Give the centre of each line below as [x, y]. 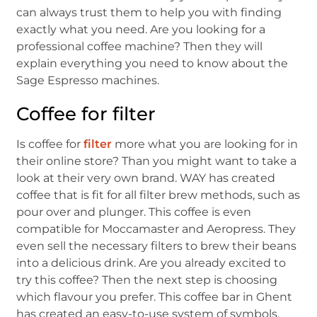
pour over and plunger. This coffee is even [134, 212]
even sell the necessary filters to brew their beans [157, 246]
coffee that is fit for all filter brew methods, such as [158, 195]
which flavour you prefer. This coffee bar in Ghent [155, 296]
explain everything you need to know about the [152, 63]
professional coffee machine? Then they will [140, 46]
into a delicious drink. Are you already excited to [151, 263]
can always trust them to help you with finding [149, 12]
